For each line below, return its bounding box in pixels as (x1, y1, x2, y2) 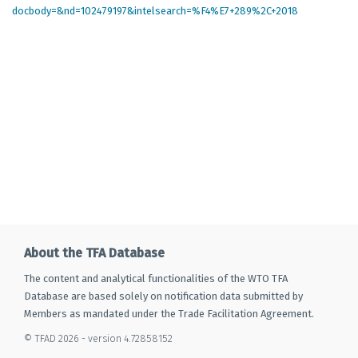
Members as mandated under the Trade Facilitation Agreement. (24, 308, 314, 320)
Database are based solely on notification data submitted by (24, 290, 303, 302)
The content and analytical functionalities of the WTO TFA (24, 272, 288, 284)
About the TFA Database (24, 245, 165, 261)
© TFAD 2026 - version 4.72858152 (24, 332, 173, 344)
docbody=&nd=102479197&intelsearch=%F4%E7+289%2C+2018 (12, 5, 298, 17)
